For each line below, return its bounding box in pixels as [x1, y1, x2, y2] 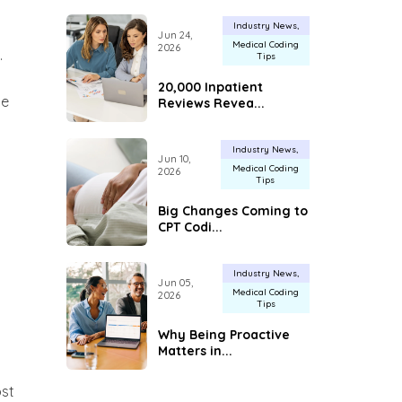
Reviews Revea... [158, 94, 266, 111]
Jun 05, [158, 276, 194, 290]
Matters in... [158, 342, 233, 359]
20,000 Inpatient [158, 78, 264, 95]
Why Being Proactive [158, 326, 291, 343]
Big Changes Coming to [158, 202, 309, 219]
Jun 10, [158, 153, 191, 166]
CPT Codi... [158, 218, 223, 235]
